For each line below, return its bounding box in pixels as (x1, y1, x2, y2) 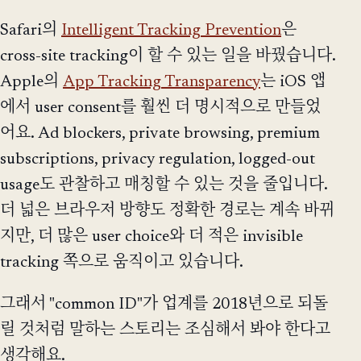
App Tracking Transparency (63, 73, 260, 90)
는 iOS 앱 (260, 73, 326, 90)
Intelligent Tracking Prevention (61, 22, 281, 39)
